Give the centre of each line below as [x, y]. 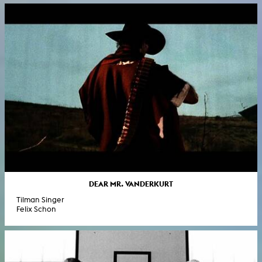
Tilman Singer [40, 199]
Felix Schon [36, 209]
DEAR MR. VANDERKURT [131, 183]
